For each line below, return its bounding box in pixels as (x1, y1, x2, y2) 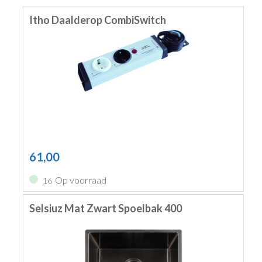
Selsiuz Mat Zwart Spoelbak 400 (29, 202, 182, 215)
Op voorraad (54, 174, 106, 186)
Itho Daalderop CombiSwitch (29, 13, 166, 27)
